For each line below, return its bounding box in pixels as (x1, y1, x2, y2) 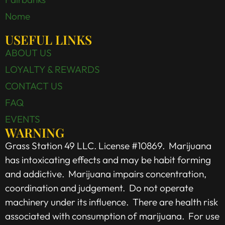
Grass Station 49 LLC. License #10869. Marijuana (5, 140, 211, 152)
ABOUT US (5, 47, 52, 59)
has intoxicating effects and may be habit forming (5, 154, 211, 166)
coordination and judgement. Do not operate (5, 182, 193, 194)
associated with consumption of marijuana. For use (5, 210, 219, 222)
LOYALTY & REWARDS (5, 63, 100, 75)
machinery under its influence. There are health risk (5, 196, 218, 208)
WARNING (5, 124, 64, 141)
